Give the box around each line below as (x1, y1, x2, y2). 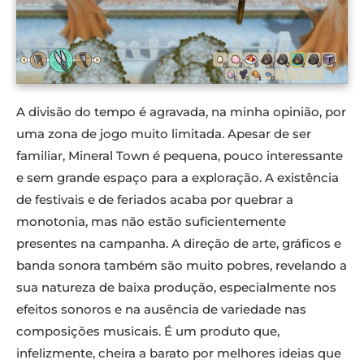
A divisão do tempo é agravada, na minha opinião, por (16, 104, 346, 120)
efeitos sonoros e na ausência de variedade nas (16, 301, 306, 318)
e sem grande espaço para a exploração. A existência (16, 170, 339, 186)
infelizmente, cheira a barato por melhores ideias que (16, 345, 341, 362)
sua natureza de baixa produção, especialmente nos (16, 279, 336, 296)
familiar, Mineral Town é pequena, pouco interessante (16, 148, 343, 164)
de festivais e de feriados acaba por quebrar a (16, 192, 293, 208)
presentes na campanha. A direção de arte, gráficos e (16, 236, 341, 252)
